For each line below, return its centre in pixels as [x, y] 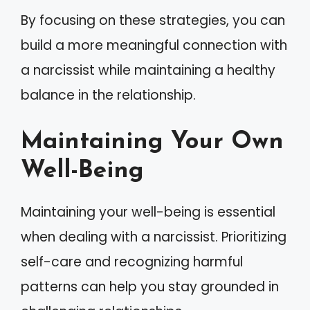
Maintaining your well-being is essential [148, 212]
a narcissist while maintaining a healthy [148, 70]
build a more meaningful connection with [154, 45]
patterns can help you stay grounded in [150, 286]
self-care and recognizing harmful [132, 262]
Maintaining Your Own [152, 142]
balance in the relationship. [108, 95]
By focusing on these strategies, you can [153, 20]
